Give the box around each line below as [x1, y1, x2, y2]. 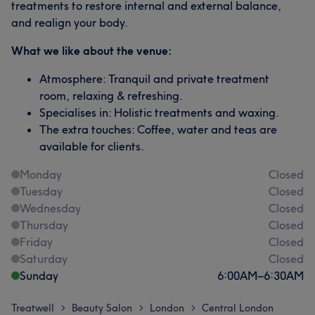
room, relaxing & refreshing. [39, 88, 183, 103]
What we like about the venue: [11, 43, 172, 58]
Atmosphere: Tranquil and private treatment [39, 71, 269, 86]
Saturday [20, 251, 67, 266]
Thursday [20, 217, 68, 232]
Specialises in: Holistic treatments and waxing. [39, 105, 279, 120]
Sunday [20, 268, 58, 283]
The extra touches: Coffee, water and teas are [39, 122, 277, 136]
